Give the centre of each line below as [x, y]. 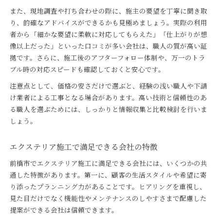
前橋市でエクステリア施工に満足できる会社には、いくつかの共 [109, 163]
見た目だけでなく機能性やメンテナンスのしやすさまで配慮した [108, 198]
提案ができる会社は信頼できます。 [64, 210]
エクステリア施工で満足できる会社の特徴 [84, 147]
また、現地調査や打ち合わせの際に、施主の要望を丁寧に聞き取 [109, 11]
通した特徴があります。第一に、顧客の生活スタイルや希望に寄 [108, 175]
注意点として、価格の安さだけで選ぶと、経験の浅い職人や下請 [109, 86]
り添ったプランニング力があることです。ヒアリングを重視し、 [108, 186]
